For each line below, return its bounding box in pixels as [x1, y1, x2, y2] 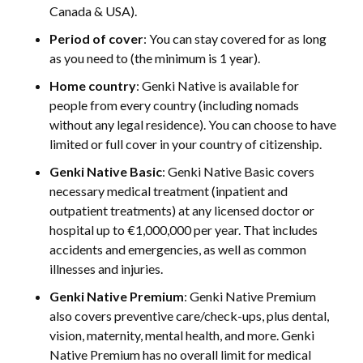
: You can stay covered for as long [143, 31, 327, 47]
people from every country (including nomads [49, 97, 300, 113]
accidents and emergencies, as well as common [49, 241, 307, 258]
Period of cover [49, 31, 144, 47]
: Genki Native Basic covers [162, 164, 315, 180]
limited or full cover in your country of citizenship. [49, 136, 322, 152]
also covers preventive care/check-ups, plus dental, [49, 308, 330, 324]
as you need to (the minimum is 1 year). [49, 50, 261, 66]
